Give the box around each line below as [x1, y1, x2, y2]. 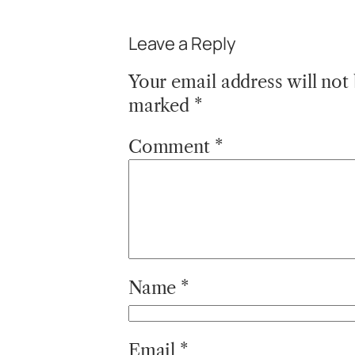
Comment [128, 136, 215, 158]
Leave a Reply [128, 32, 236, 56]
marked [128, 95, 195, 117]
